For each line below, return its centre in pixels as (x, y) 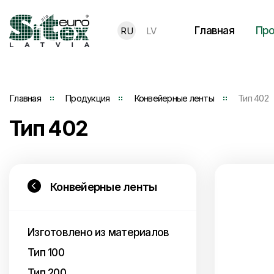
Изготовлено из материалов (98, 232)
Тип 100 (46, 253)
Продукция (87, 98)
